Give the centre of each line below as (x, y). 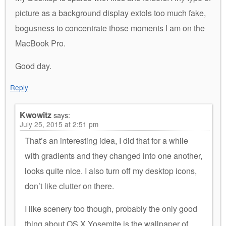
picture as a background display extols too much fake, (110, 13)
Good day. (33, 66)
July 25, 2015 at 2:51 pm (59, 124)
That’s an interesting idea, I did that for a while (106, 140)
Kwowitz (36, 115)
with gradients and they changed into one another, (114, 155)
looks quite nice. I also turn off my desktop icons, (111, 171)
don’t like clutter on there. (69, 186)
